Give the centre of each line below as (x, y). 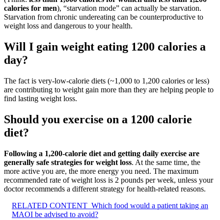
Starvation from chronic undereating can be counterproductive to (104, 17)
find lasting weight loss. (41, 98)
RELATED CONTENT (50, 205)
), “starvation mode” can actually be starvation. (129, 8)
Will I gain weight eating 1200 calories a (105, 46)
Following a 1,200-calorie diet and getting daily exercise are (102, 153)
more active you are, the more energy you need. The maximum (101, 171)
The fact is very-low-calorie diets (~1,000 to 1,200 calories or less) (107, 81)
